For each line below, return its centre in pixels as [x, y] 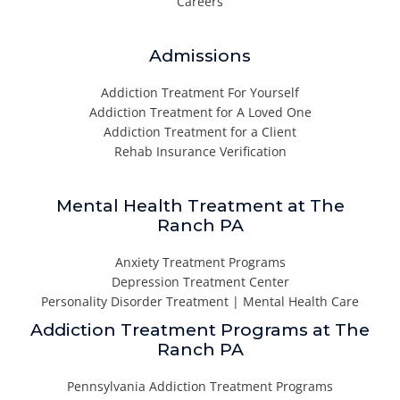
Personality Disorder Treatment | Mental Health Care [200, 302]
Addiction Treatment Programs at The [200, 330]
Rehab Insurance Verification [200, 152]
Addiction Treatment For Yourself [200, 93]
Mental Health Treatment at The [200, 206]
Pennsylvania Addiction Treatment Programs [200, 387]
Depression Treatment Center [200, 282]
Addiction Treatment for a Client [200, 132]
